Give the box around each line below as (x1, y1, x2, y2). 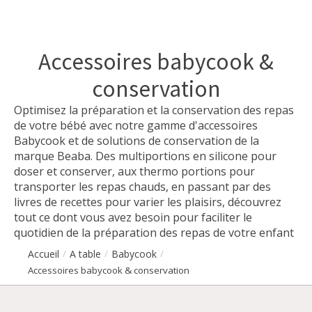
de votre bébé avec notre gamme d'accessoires (14, 117, 258, 133)
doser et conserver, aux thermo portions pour (14, 163, 255, 179)
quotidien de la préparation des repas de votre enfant (14, 224, 294, 240)
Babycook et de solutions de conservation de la (14, 132, 259, 148)
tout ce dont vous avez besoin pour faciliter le (14, 209, 252, 225)
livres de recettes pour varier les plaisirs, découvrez (14, 194, 281, 210)
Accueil (28, 247, 59, 260)
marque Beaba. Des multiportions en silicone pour (14, 148, 276, 164)
